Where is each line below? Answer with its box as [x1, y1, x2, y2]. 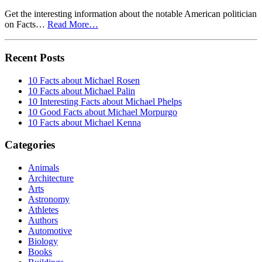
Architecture [28, 173, 74, 184]
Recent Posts [5, 51, 64, 64]
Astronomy [28, 194, 70, 205]
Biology [28, 236, 58, 247]
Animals [28, 163, 59, 173]
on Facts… [5, 19, 47, 30]
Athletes [28, 205, 58, 215]
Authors [28, 215, 58, 226]
